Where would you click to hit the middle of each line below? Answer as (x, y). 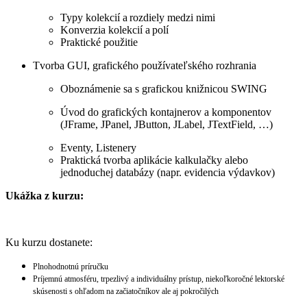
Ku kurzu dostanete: (49, 242)
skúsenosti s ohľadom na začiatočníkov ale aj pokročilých (126, 291)
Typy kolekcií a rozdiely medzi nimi (138, 17)
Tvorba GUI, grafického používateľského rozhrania (145, 65)
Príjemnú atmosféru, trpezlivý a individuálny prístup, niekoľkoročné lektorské (159, 279)
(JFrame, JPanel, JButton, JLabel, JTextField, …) (167, 124)
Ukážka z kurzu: (45, 195)
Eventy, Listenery (98, 147)
